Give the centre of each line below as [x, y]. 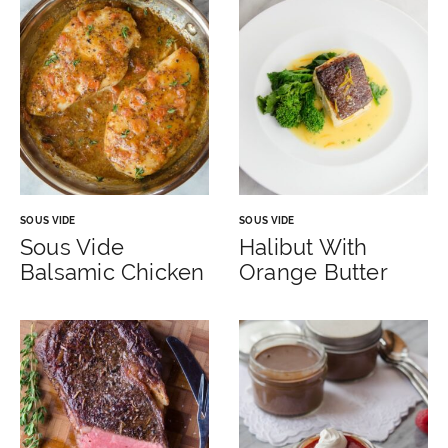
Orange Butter [313, 271]
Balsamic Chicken [112, 271]
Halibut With [303, 246]
